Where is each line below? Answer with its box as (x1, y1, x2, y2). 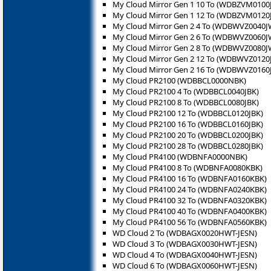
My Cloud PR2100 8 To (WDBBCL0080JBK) (113, 96, 259, 108)
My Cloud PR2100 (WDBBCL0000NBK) (113, 74, 246, 86)
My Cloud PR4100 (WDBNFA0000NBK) (113, 151, 247, 162)
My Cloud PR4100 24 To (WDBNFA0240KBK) (113, 183, 267, 195)
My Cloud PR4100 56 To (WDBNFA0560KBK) (113, 216, 267, 227)
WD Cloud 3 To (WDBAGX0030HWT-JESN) (113, 238, 257, 249)
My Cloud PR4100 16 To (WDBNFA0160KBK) (113, 172, 267, 184)
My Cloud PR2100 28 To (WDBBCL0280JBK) (113, 140, 263, 151)
